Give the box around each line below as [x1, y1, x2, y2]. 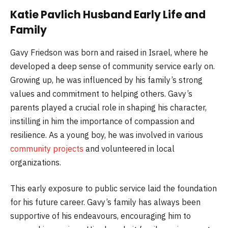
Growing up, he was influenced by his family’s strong [10, 74, 203, 85]
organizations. [10, 157, 61, 167]
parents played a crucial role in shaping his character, [10, 102, 207, 112]
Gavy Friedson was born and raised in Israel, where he [10, 47, 208, 58]
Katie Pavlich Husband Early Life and [10, 7, 206, 22]
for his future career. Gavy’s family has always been [10, 197, 201, 208]
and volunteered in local [83, 143, 175, 154]
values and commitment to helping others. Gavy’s [10, 88, 192, 99]
